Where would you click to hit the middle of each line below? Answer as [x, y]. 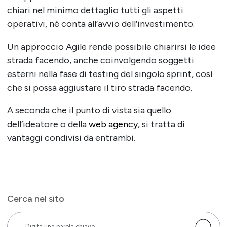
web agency [113, 124]
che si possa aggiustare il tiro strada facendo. [99, 88]
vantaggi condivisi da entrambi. [71, 138]
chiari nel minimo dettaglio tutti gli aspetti [95, 10]
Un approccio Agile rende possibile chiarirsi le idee [111, 47]
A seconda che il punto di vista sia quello [89, 111]
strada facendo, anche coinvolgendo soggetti [100, 61]
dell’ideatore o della [48, 124]
